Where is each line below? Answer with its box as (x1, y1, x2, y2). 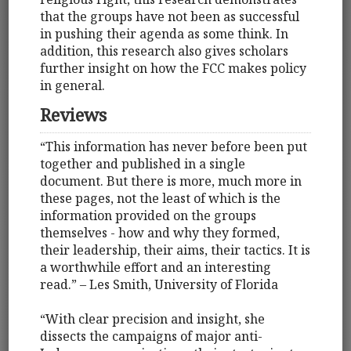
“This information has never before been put (40, 138, 308, 156)
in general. (40, 76, 106, 94)
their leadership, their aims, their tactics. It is (40, 241, 311, 259)
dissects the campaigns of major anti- (40, 327, 263, 346)
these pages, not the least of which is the (40, 190, 281, 208)
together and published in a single (40, 155, 246, 173)
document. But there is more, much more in (40, 172, 302, 190)
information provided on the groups (40, 207, 257, 225)
